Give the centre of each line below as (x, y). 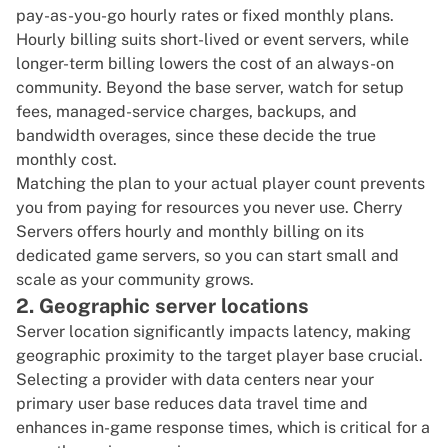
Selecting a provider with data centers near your (195, 380)
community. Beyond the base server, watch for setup (210, 88)
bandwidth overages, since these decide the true (196, 136)
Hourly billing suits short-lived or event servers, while (212, 40)
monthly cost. (66, 160)
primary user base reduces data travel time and (192, 404)
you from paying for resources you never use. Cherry (209, 208)
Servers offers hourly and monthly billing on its (190, 232)
